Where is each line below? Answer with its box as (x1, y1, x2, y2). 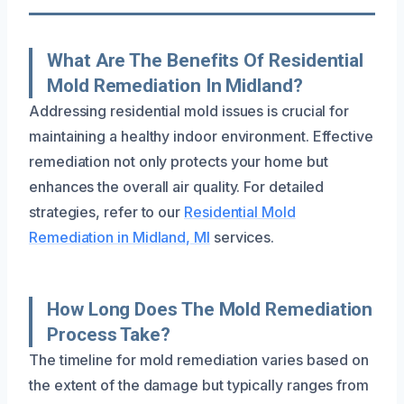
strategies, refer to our (29, 202, 184, 221)
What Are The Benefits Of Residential (47, 49, 364, 71)
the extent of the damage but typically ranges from (29, 375, 370, 394)
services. (209, 227, 275, 246)
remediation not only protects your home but (29, 151, 328, 170)
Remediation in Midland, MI (29, 227, 210, 246)
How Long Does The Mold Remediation (47, 298, 373, 320)
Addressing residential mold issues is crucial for (29, 101, 350, 120)
